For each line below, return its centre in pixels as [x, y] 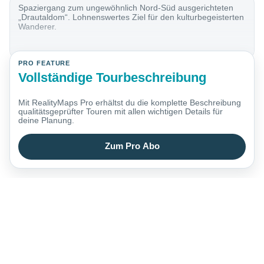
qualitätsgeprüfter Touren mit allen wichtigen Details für [121, 112]
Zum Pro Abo [132, 146]
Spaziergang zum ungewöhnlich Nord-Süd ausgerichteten [126, 8]
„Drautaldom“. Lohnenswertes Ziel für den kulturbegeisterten [131, 17]
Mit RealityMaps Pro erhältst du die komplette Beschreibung [130, 103]
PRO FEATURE [44, 63]
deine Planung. [47, 121]
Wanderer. [38, 27]
